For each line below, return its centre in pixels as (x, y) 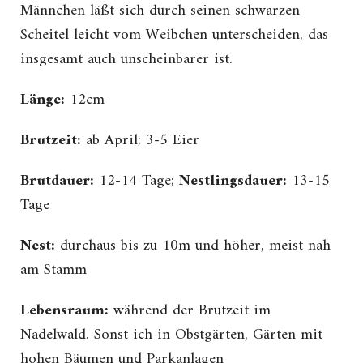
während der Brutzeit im (190, 311)
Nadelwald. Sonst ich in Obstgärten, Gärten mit (171, 335)
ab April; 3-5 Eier (143, 141)
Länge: (43, 100)
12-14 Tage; (137, 181)
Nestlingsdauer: (233, 181)
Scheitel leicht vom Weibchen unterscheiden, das (174, 36)
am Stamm (53, 271)
